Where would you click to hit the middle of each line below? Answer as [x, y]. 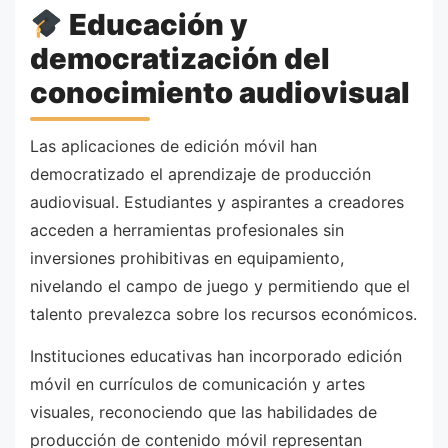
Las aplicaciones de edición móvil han [173, 146]
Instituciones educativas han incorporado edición [216, 355]
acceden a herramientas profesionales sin [187, 230]
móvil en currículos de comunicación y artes [197, 383]
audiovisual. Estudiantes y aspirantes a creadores [217, 202]
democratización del [180, 58]
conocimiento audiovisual [220, 92]
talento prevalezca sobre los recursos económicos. [223, 314]
